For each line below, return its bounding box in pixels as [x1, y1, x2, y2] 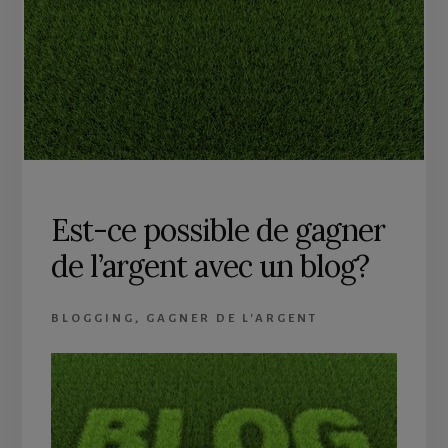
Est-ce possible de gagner [50, 210, 385, 249]
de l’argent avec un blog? [50, 246, 369, 285]
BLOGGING [50, 311, 135, 325]
